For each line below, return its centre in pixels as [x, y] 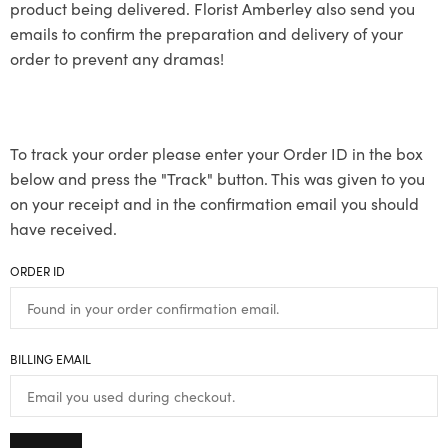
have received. [63, 228]
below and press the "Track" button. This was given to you [217, 178]
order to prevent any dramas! [117, 58]
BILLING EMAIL [50, 358]
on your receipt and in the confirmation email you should [214, 203]
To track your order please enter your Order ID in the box [216, 153]
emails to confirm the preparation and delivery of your [206, 33]
